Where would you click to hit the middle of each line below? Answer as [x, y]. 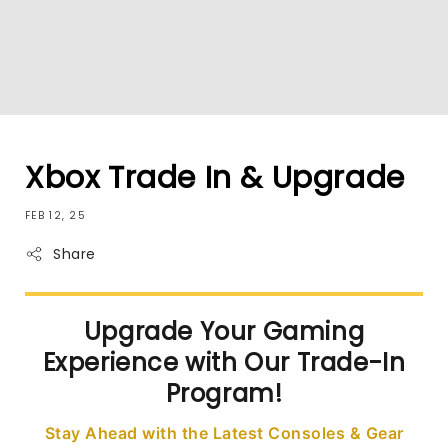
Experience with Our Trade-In [224, 362]
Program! [224, 393]
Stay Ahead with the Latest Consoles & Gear [224, 432]
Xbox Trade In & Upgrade [215, 177]
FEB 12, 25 [55, 215]
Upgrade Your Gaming [224, 331]
